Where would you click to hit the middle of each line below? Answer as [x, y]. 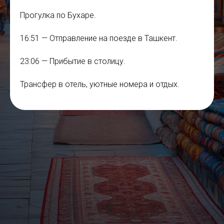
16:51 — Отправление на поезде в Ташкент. [99, 38]
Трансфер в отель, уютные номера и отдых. [100, 84]
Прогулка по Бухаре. [58, 15]
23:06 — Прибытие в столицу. [73, 61]
